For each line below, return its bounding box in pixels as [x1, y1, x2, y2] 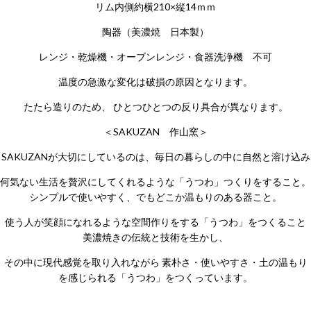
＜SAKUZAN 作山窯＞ [103, 126, 208, 138]
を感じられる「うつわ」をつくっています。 [58, 271, 253, 284]
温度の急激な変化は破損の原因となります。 [58, 75, 253, 87]
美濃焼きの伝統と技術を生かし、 [83, 231, 228, 244]
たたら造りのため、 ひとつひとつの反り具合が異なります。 [23, 100, 288, 112]
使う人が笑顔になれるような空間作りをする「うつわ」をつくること [5, 216, 306, 228]
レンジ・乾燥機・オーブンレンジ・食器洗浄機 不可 [39, 50, 272, 62]
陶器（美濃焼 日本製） [102, 25, 209, 37]
